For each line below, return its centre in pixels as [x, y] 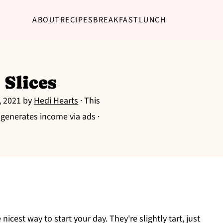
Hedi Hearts [56, 101]
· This [89, 101]
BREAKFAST [116, 20]
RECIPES [76, 20]
